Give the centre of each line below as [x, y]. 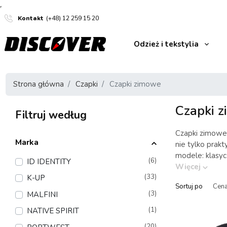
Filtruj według [51, 115]
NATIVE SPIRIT [53, 211]
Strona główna [39, 84]
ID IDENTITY [49, 161]
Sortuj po [189, 187]
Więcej [189, 167]
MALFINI [42, 194]
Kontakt [31, 18]
